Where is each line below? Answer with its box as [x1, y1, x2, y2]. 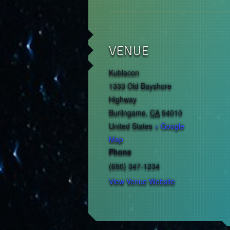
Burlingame [109, 107, 146, 118]
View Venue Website [109, 176, 175, 187]
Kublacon [109, 67, 139, 78]
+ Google [155, 121, 184, 131]
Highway [109, 94, 137, 105]
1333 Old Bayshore [109, 81, 171, 91]
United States [109, 121, 152, 131]
